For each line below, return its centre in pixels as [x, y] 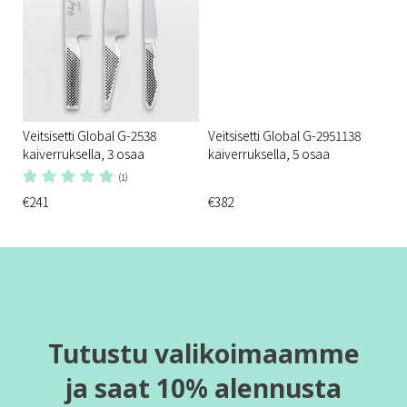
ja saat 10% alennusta [203, 387]
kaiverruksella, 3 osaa [84, 153]
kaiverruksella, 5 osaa [269, 153]
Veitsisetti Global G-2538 [89, 135]
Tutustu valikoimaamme [203, 353]
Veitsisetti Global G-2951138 [284, 135]
